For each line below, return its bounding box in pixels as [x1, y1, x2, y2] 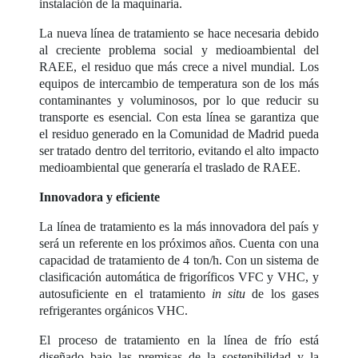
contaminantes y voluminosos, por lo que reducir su [39, 93, 319, 107]
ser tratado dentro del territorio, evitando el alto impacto [39, 143, 319, 157]
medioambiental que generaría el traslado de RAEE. [39, 160, 301, 174]
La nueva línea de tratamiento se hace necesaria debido [39, 26, 319, 40]
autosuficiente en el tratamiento [39, 286, 212, 300]
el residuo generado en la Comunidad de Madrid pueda [39, 126, 319, 141]
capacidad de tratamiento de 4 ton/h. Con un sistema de [39, 253, 319, 267]
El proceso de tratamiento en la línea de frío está [39, 332, 319, 347]
